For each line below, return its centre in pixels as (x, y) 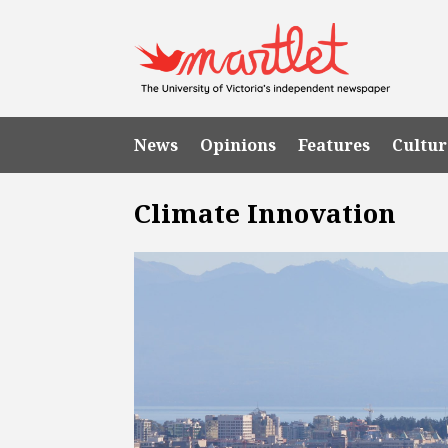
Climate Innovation (265, 212)
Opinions (238, 144)
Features (334, 144)
